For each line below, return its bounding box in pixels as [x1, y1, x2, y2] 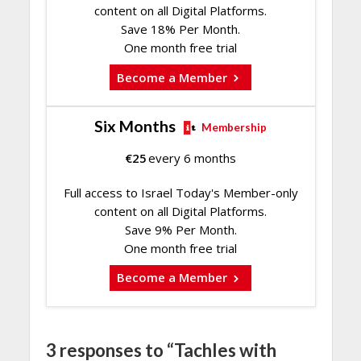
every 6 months [148, 149, 237, 166]
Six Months [94, 116, 176, 135]
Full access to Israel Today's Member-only [63, 184, 298, 201]
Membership [201, 120, 267, 134]
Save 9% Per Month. [124, 221, 237, 238]
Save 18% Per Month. [121, 21, 240, 38]
